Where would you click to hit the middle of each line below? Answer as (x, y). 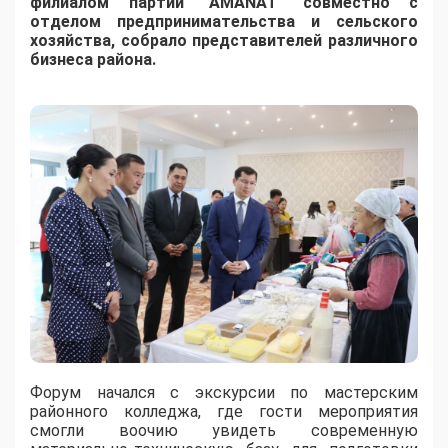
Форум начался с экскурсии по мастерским (224, 393)
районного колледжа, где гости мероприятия (224, 412)
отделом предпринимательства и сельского (224, 22)
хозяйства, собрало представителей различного (224, 41)
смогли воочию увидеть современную (224, 431)
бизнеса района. (93, 60)
